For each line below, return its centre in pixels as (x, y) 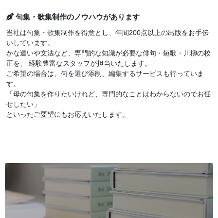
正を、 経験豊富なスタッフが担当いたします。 (79, 63)
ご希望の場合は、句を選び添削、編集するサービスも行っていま (105, 73)
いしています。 (30, 43)
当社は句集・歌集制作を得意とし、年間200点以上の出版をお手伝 (107, 32)
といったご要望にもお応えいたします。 (67, 114)
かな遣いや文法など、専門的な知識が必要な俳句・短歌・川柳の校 (108, 53)
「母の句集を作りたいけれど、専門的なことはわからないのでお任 (108, 94)
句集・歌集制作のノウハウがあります (76, 17)
